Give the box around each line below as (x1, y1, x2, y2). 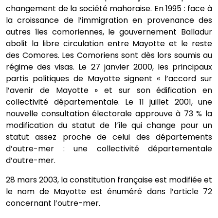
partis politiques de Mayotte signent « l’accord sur (6, 73, 212, 84)
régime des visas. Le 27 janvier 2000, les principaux (6, 61, 212, 73)
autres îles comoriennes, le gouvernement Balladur (6, 26, 212, 37)
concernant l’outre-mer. (6, 198, 100, 209)
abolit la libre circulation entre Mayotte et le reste (6, 38, 212, 49)
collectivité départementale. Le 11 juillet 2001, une (6, 96, 212, 108)
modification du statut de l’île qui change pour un (6, 120, 212, 131)
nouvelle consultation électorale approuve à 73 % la (6, 108, 212, 119)
